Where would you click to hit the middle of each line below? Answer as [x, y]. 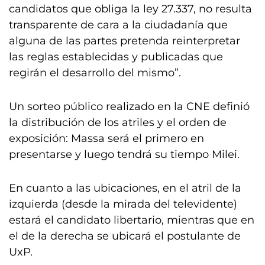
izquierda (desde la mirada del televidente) [123, 204]
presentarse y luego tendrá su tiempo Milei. [124, 154]
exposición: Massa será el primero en [106, 138]
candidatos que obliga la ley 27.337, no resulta [130, 9]
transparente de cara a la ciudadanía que [118, 25]
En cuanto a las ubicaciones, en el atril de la [125, 188]
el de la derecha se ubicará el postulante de [125, 236]
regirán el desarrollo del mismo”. [95, 73]
